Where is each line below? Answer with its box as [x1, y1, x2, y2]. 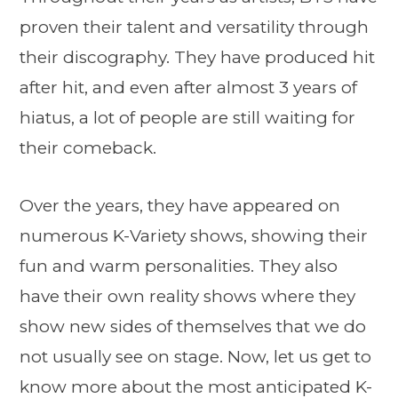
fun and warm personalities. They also [20, 256, 338, 277]
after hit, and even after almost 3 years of [20, 77, 357, 98]
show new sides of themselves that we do [20, 316, 366, 338]
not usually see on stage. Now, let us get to [20, 346, 371, 368]
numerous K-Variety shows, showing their [20, 226, 368, 247]
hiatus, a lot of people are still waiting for [20, 107, 355, 128]
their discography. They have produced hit [20, 47, 375, 68]
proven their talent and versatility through [20, 17, 369, 37]
